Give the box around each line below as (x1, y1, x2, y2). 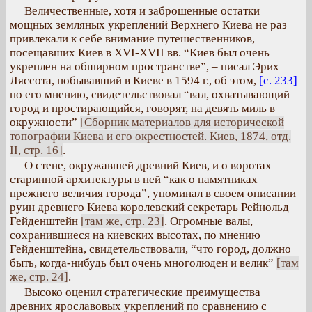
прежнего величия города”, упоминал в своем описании (10, 187, 296, 200)
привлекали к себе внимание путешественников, (10, 32, 255, 45)
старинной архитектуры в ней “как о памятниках (10, 173, 258, 186)
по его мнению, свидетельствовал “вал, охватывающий (10, 88, 290, 101)
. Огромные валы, (164, 214, 253, 228)
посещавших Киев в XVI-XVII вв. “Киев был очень (10, 46, 270, 59)
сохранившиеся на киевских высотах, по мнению (10, 228, 260, 242)
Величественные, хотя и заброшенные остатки (24, 4, 260, 17)
